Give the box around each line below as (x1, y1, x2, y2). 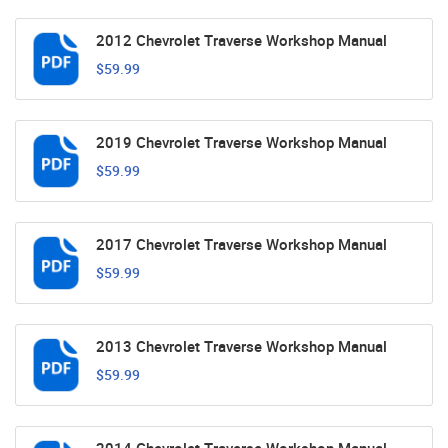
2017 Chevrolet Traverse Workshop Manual (96, 234, 387, 255)
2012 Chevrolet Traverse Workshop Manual (96, 30, 387, 51)
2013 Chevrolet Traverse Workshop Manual (96, 336, 387, 357)
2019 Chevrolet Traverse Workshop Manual (96, 132, 387, 153)
